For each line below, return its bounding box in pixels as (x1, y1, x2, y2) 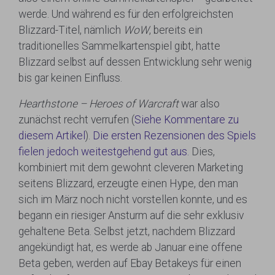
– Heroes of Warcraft (80, 98, 179, 110)
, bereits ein (149, 24, 203, 36)
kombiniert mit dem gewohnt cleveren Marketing (18, 161, 243, 174)
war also (179, 98, 220, 110)
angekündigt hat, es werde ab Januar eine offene (18, 241, 242, 254)
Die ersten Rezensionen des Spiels (93, 130, 256, 142)
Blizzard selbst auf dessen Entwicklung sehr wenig (18, 56, 252, 68)
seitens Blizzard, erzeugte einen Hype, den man (18, 177, 238, 190)
